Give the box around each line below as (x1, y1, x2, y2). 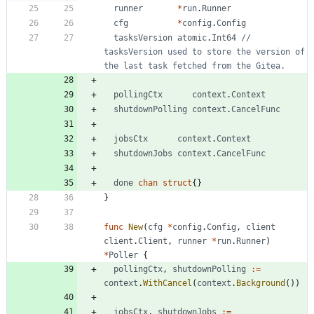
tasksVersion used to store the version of (104, 47, 305, 57)
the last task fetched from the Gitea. (104, 61, 285, 71)
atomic (177, 33, 207, 43)
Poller (109, 250, 138, 261)
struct (163, 178, 192, 189)
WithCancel (143, 278, 192, 289)
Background (236, 278, 285, 289)
